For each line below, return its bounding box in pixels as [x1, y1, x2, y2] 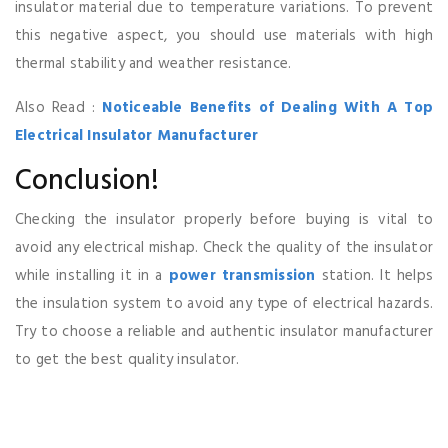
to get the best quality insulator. [15, 347, 240, 372]
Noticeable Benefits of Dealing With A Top [102, 95, 433, 120]
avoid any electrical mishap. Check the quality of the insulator [15, 235, 433, 260]
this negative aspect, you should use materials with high [15, 23, 433, 48]
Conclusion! [15, 158, 159, 204]
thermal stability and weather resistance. [15, 51, 292, 76]
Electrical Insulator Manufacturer [15, 123, 259, 148]
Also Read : [15, 95, 103, 120]
